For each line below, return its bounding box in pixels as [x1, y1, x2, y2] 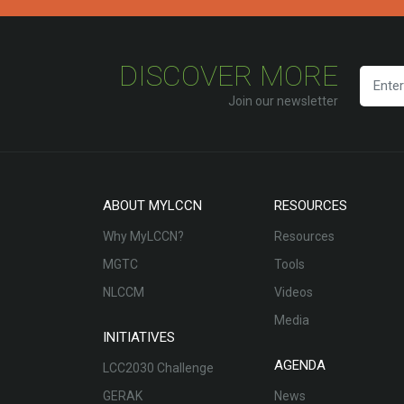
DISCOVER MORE [119, 58, 338, 93]
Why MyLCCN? [103, 228, 184, 243]
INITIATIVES [103, 328, 175, 345]
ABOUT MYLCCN [103, 197, 202, 214]
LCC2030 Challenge [103, 360, 214, 375]
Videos [274, 284, 313, 299]
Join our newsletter [228, 93, 338, 108]
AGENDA [274, 356, 326, 373]
